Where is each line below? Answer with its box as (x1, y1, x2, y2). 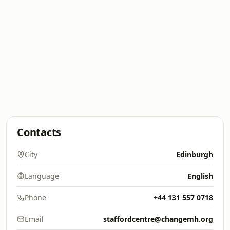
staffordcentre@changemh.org (103, 214, 213, 224)
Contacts (17, 125, 62, 139)
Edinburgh (176, 149, 213, 159)
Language (25, 171, 59, 181)
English (187, 171, 213, 181)
